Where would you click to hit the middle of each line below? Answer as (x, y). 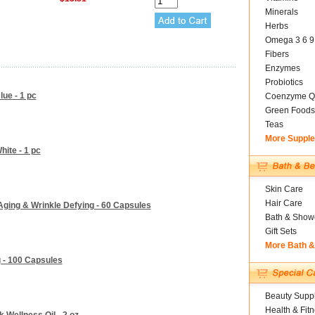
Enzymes (282, 68)
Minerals (281, 12)
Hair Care (283, 203)
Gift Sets (281, 231)
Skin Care (284, 189)
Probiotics (284, 82)
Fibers (277, 54)
